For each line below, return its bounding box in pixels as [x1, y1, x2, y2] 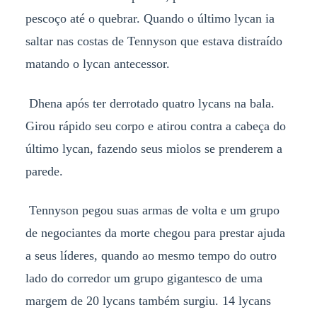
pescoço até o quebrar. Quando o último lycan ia [25, 11, 275, 25]
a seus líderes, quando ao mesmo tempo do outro [25, 248, 277, 263]
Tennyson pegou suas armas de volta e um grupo [25, 203, 279, 218]
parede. [25, 163, 63, 178]
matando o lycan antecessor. [25, 56, 170, 71]
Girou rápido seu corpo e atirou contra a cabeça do [25, 118, 286, 133]
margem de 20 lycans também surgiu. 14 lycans [25, 294, 271, 309]
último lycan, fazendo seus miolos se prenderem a [25, 141, 282, 156]
